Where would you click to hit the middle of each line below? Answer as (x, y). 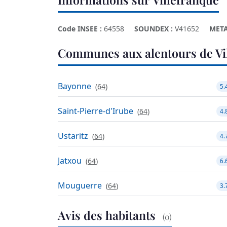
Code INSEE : (80, 28)
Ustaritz (73, 136)
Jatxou (70, 161)
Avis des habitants (108, 215)
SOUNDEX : (154, 28)
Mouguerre (80, 186)
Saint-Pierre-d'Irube (96, 111)
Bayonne (74, 86)
